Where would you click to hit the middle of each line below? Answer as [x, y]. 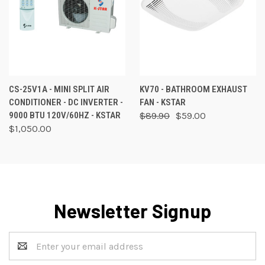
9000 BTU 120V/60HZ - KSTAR [65, 116]
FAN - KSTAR [163, 103]
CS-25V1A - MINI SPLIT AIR [59, 90]
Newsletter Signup [132, 211]
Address [26, 253]
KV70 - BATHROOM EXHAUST [193, 90]
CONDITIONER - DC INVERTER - [66, 103]
